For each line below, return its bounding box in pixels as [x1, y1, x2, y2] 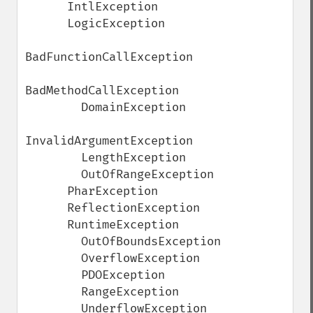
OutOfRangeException [25, 167, 81, 182]
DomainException [25, 100, 81, 115]
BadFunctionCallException [25, 50, 193, 64]
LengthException [25, 150, 81, 165]
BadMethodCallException [25, 83, 179, 98]
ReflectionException [25, 201, 67, 215]
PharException [25, 184, 67, 198]
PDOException [25, 268, 81, 282]
